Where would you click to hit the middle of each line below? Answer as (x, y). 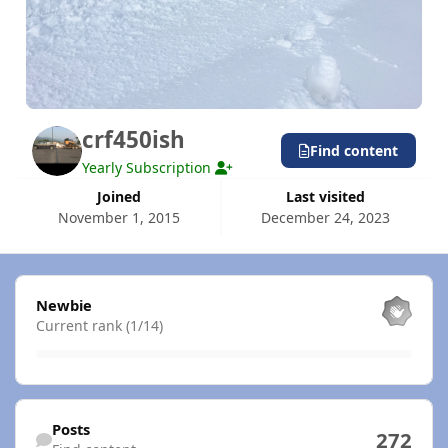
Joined (122, 197)
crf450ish (134, 140)
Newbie (63, 304)
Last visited (329, 197)
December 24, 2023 (325, 218)
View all (40, 286)
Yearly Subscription (149, 168)
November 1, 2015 (119, 218)
